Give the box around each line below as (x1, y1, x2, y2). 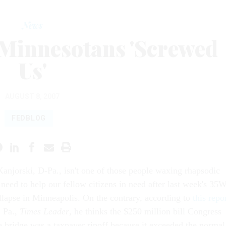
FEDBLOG (12, 114, 46, 123)
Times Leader (20, 206, 69, 216)
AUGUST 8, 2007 (5, 92, 60, 100)
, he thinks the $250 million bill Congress (69, 206, 221, 216)
